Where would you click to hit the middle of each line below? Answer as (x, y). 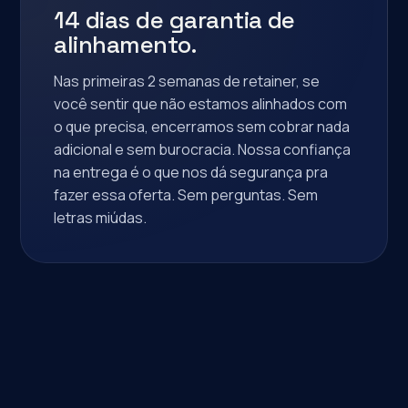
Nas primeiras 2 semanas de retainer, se (187, 81)
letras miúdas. (101, 218)
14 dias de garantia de (174, 20)
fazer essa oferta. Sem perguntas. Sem (186, 195)
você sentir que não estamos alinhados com (201, 104)
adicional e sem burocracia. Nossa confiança (203, 149)
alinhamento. (125, 45)
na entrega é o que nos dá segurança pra (191, 172)
